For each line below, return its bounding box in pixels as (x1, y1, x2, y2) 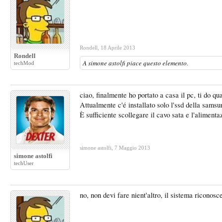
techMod (14, 60, 34, 66)
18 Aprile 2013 (101, 45, 135, 51)
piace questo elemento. (125, 58, 188, 67)
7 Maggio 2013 (114, 145, 150, 151)
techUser (14, 160, 34, 166)
